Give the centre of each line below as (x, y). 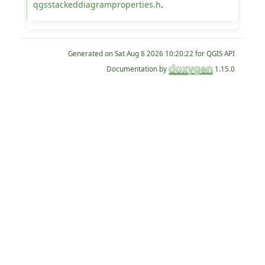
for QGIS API (214, 53)
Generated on (92, 53)
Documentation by (138, 69)
